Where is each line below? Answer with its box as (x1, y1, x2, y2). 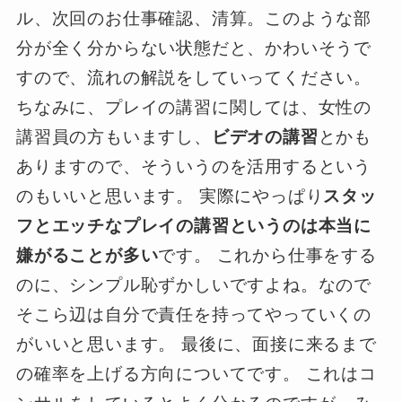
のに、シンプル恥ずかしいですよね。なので (15, 275, 372, 294)
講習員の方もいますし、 (15, 127, 212, 146)
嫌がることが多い (15, 245, 159, 265)
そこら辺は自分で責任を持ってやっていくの (15, 304, 372, 324)
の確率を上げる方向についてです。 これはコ (15, 363, 377, 383)
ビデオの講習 (211, 127, 319, 146)
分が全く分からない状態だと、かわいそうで (15, 38, 372, 57)
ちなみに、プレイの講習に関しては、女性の (15, 97, 372, 117)
